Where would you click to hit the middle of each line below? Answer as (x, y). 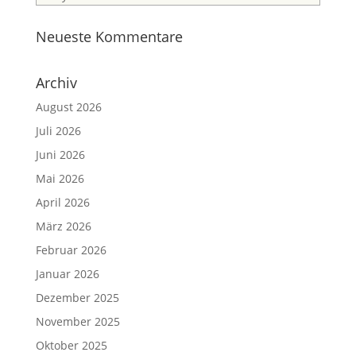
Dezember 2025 (77, 297)
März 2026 (63, 226)
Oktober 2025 (71, 345)
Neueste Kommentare (109, 36)
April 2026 (62, 202)
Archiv (56, 82)
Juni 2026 (60, 154)
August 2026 (68, 106)
